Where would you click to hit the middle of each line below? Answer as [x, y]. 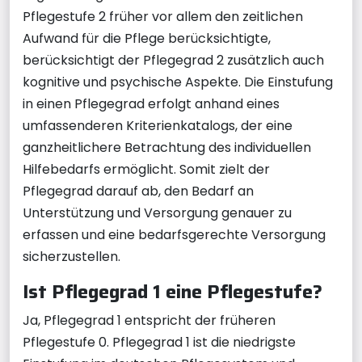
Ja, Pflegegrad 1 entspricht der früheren [149, 320]
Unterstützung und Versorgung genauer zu [157, 213]
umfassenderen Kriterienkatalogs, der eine [158, 125]
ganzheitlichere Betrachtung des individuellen [167, 147]
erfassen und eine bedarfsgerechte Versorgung [174, 234]
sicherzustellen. [72, 256]
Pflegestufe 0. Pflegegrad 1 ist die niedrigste [159, 342]
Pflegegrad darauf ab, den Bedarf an [138, 191]
